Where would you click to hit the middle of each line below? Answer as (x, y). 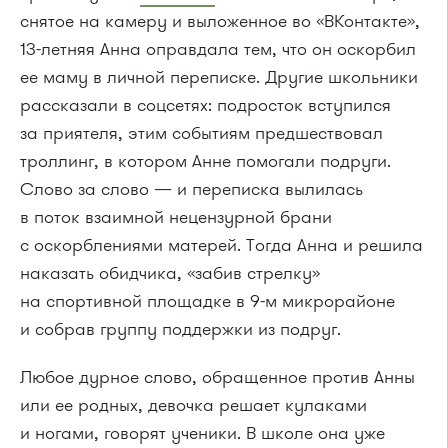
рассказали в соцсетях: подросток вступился (205, 105)
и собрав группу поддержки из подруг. (180, 329)
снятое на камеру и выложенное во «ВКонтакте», (220, 21)
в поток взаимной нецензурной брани (176, 217)
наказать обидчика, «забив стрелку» (170, 273)
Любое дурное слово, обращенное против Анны (217, 377)
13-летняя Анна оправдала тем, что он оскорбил (218, 49)
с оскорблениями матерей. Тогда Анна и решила (221, 245)
